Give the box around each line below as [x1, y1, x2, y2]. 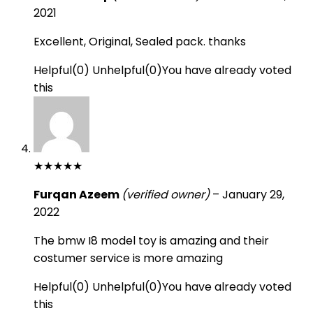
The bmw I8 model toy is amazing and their [34, 233, 269, 249]
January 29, [222, 187, 284, 203]
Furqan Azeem [34, 187, 122, 203]
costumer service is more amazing [34, 250, 223, 266]
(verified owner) [122, 187, 210, 203]
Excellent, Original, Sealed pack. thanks [34, 34, 246, 50]
